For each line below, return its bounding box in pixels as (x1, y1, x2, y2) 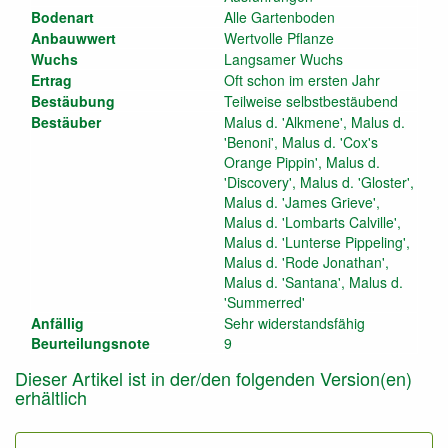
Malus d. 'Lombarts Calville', (224, 212, 401, 232)
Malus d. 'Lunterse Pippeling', (224, 232, 410, 252)
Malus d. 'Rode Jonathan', (224, 252, 389, 272)
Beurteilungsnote (31, 333, 150, 353)
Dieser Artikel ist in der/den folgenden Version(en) (15, 365, 412, 391)
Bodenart (31, 7, 94, 27)
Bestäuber (31, 112, 101, 132)
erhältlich (15, 384, 87, 410)
